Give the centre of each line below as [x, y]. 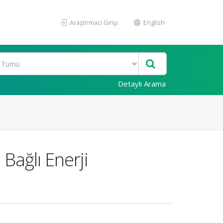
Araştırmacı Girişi [93, 22]
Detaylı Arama [142, 84]
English [153, 22]
